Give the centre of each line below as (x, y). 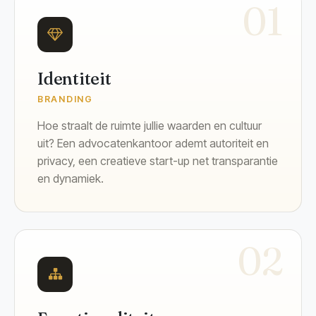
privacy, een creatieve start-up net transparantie (158, 160)
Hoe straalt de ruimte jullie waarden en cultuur (150, 125)
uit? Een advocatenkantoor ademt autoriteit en (153, 143)
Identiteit (74, 78)
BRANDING (65, 99)
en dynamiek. (71, 178)
